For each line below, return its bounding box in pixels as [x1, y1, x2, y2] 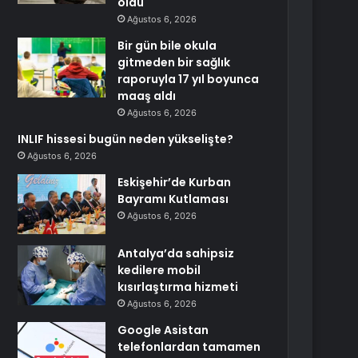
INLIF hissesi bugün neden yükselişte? [18, 131, 234, 147]
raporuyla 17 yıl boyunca [117, 71, 260, 87]
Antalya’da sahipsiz [117, 245, 235, 261]
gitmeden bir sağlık [117, 54, 231, 70]
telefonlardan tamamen [117, 339, 261, 355]
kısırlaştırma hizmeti [117, 279, 239, 295]
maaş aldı [117, 88, 177, 104]
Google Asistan [117, 322, 209, 338]
